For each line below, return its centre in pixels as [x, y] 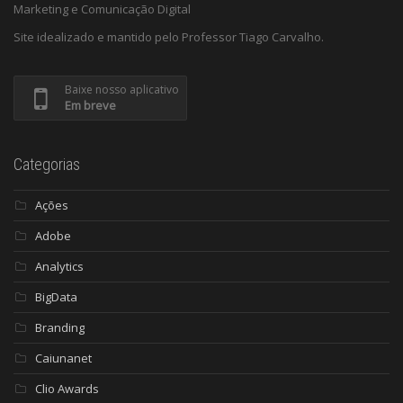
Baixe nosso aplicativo [122, 90]
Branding [60, 328]
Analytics [59, 267]
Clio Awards [67, 389]
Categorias [47, 165]
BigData [56, 297]
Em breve [90, 106]
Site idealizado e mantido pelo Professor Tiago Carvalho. [169, 37]
